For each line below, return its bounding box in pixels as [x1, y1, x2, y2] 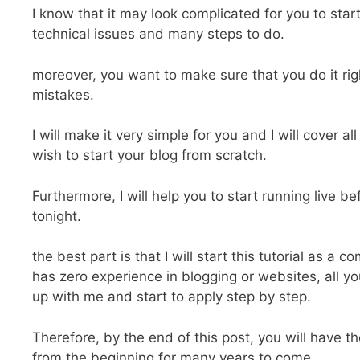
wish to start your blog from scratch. [32, 147, 267, 164]
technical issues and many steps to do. [32, 26, 284, 43]
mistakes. [32, 86, 94, 103]
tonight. [32, 207, 81, 224]
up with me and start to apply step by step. [32, 288, 311, 305]
